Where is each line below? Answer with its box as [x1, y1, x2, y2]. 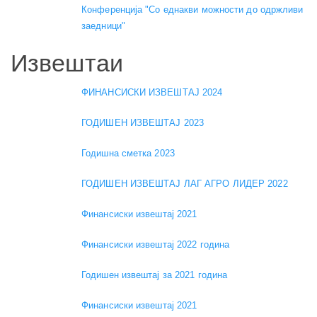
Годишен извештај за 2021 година [81, 270, 228, 281]
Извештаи [11, 49, 123, 76]
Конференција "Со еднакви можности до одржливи [81, 4, 304, 15]
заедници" [81, 20, 125, 31]
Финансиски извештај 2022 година [81, 239, 230, 250]
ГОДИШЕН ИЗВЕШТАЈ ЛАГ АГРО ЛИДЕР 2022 [81, 178, 288, 190]
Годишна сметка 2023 [81, 148, 175, 159]
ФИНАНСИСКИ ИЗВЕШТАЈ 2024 [81, 87, 223, 98]
